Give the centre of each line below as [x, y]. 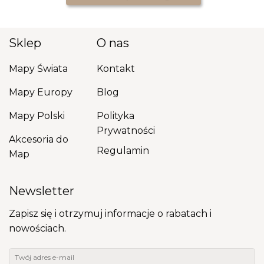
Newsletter [42, 191]
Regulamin [123, 151]
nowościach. [37, 229]
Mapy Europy [40, 92]
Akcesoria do [38, 139]
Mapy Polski [37, 115]
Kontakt [116, 68]
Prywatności [126, 130]
